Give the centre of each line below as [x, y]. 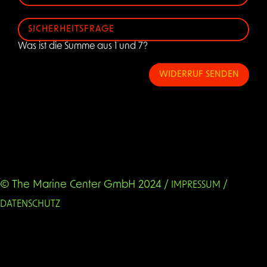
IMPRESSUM [196, 185]
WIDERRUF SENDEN [199, 75]
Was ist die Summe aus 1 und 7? [83, 46]
